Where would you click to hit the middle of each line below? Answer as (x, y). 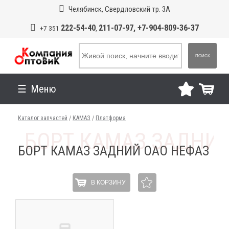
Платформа (111, 118)
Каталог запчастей (43, 118)
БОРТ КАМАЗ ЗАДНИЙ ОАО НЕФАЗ (114, 151)
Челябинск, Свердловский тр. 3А (119, 9)
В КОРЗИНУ (108, 182)
